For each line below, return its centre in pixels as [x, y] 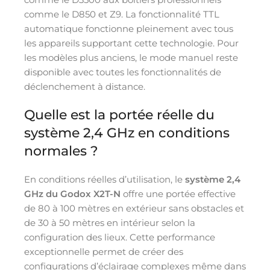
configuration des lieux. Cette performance [120, 237]
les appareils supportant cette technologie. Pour [131, 43]
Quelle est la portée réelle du [119, 115]
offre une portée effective [178, 193]
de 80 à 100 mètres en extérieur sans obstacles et [134, 208]
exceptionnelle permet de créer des [104, 251]
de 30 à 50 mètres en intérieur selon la [110, 222]
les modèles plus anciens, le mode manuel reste [131, 57]
